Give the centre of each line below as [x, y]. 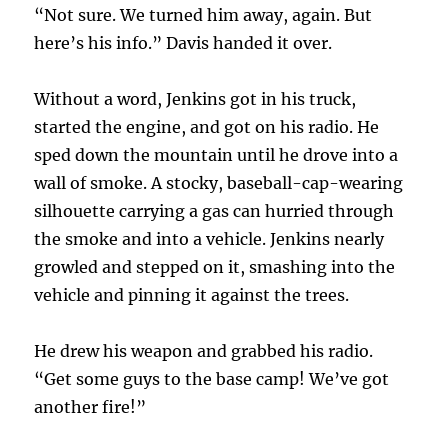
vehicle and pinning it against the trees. [192, 295]
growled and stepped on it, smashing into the [215, 267]
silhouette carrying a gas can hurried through [214, 211]
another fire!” [90, 407]
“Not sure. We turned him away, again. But [203, 15]
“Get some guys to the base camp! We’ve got [212, 379]
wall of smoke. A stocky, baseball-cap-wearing [219, 183]
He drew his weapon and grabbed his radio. [204, 351]
